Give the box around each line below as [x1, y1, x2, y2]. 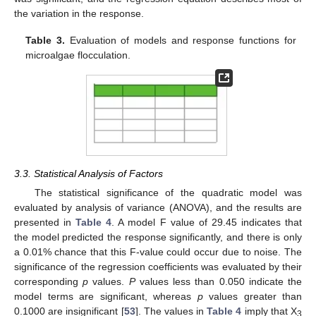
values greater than [202, 290, 302, 302]
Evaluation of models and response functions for [65, 34, 296, 46]
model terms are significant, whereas [14, 290, 197, 302]
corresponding [14, 275, 83, 287]
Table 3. [25, 34, 66, 46]
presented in [14, 216, 76, 228]
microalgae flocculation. [25, 49, 131, 61]
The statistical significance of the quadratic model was [34, 186, 302, 198]
